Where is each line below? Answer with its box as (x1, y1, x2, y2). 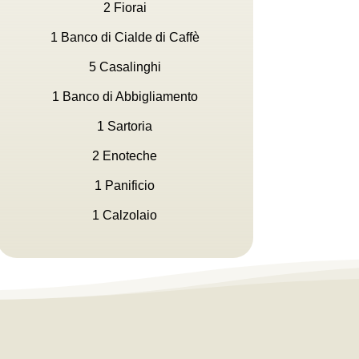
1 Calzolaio (92, 208, 158, 223)
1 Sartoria (97, 119, 153, 134)
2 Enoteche (92, 149, 158, 163)
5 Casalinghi (88, 60, 161, 75)
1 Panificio (95, 179, 155, 193)
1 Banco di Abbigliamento (51, 90, 198, 104)
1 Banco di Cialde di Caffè (50, 30, 200, 45)
